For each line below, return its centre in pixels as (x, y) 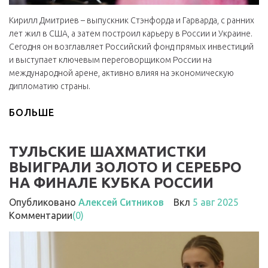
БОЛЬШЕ (32, 113)
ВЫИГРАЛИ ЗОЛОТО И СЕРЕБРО (125, 167)
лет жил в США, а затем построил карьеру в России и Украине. (131, 34)
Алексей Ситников (121, 202)
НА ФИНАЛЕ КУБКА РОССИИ (111, 183)
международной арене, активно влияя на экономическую (121, 73)
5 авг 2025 (216, 202)
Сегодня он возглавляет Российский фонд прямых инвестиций (131, 47)
